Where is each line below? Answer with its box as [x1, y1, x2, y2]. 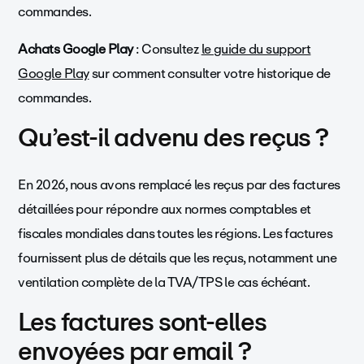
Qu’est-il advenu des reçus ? [18, 117, 328, 158]
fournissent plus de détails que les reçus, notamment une [18, 246, 337, 269]
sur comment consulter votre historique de [89, 62, 331, 84]
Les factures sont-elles [18, 301, 266, 342]
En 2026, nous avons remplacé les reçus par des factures [18, 173, 340, 196]
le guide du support [201, 37, 311, 60]
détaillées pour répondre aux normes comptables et [18, 197, 311, 220]
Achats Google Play [18, 37, 133, 60]
